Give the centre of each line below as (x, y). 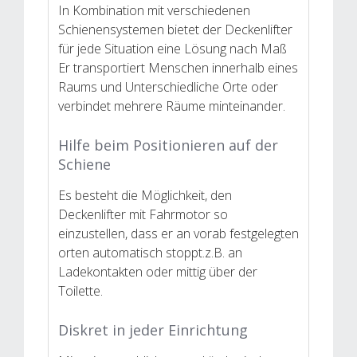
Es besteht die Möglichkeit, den (145, 195)
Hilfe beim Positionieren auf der (168, 145)
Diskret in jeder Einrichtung (153, 330)
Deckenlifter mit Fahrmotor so (143, 214)
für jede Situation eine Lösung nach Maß (173, 48)
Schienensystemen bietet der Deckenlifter (175, 29)
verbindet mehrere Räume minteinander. (172, 106)
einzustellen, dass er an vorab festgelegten (178, 233)
